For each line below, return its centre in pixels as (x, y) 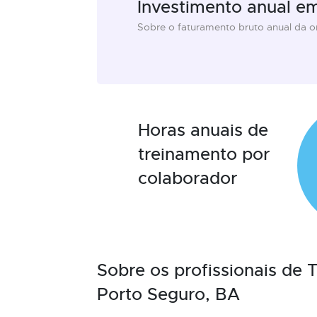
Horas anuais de (203, 130)
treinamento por (204, 154)
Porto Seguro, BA (168, 294)
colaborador (188, 178)
